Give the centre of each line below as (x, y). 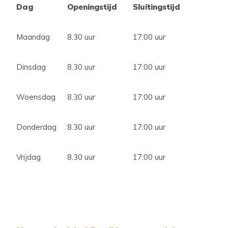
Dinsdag (31, 67)
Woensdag (36, 97)
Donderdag (36, 127)
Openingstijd (94, 7)
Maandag (33, 37)
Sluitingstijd (158, 7)
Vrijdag (28, 157)
